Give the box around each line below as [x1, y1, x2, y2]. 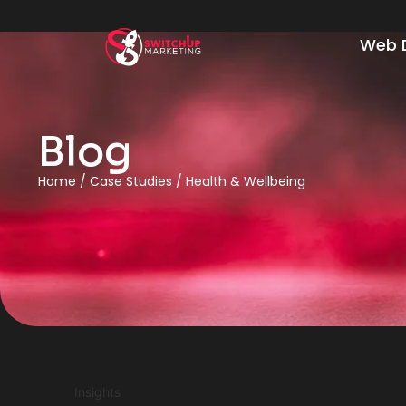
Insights [74, 383, 121, 400]
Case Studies [90, 171, 172, 190]
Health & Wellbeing [186, 171, 305, 190]
